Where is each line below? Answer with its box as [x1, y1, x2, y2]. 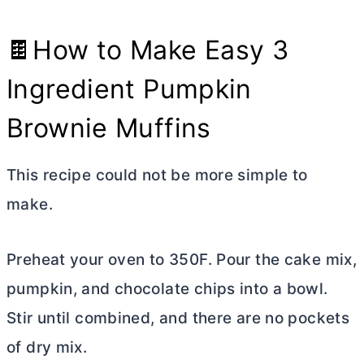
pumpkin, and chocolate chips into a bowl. [6, 279, 328, 299]
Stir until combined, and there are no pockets [6, 309, 350, 328]
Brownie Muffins [6, 112, 211, 145]
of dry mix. [6, 338, 88, 357]
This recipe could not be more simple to [6, 166, 308, 185]
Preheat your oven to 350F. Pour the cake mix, [6, 250, 357, 270]
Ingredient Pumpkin [6, 73, 252, 106]
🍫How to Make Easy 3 [6, 34, 289, 67]
